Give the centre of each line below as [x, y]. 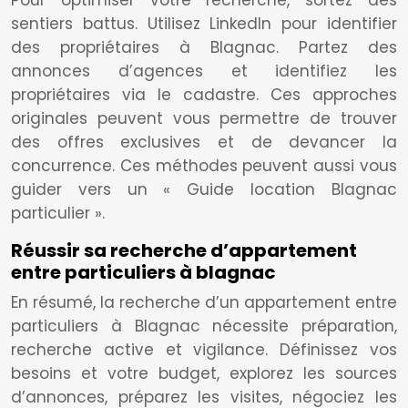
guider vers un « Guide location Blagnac [204, 189]
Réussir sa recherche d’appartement [184, 250]
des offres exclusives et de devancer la [204, 142]
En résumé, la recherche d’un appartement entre [204, 302]
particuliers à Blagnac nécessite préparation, [204, 326]
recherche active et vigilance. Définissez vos [204, 350]
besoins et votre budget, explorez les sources [204, 373]
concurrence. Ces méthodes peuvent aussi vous [204, 166]
